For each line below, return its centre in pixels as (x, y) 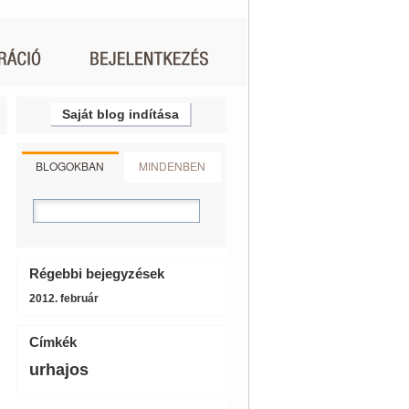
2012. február (63, 299)
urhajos (58, 370)
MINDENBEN (172, 166)
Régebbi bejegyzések (96, 273)
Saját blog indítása (120, 114)
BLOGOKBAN (70, 166)
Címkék (52, 342)
